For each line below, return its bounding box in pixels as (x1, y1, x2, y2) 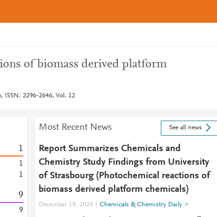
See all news (169, 124, 202, 132)
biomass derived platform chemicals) (38, 185, 188, 194)
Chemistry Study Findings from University (38, 157, 209, 167)
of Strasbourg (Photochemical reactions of (38, 171, 210, 181)
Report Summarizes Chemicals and (38, 144, 181, 154)
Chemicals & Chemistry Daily (99, 201, 182, 208)
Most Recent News (38, 123, 112, 132)
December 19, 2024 (38, 201, 93, 208)
